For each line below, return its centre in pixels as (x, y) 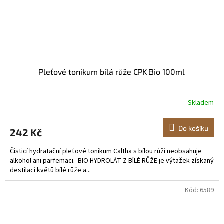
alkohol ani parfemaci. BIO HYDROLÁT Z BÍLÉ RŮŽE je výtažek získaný (112, 161)
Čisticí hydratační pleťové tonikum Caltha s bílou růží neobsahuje (106, 151)
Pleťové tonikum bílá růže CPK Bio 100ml (112, 71)
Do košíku (193, 128)
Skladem (201, 103)
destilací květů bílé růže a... (50, 170)
